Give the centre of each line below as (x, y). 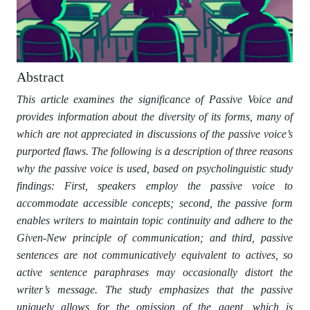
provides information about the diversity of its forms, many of (155, 116)
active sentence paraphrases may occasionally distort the (155, 272)
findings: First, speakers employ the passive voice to (155, 185)
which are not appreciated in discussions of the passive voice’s (155, 134)
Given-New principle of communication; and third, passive (155, 237)
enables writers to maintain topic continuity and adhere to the (155, 220)
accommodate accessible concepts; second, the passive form (155, 203)
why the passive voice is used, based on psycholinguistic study (155, 168)
